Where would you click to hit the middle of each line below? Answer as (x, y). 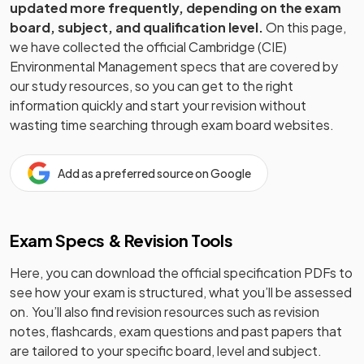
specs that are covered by (258, 66)
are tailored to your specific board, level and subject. (166, 351)
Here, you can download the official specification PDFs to (181, 273)
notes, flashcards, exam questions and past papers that (176, 331)
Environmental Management (94, 66)
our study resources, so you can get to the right (152, 86)
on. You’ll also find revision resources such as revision (165, 312)
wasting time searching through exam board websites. (172, 125)
